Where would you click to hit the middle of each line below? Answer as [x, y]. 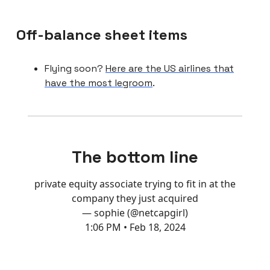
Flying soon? [75, 68]
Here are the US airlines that [170, 68]
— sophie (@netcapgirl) [135, 212]
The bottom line [135, 156]
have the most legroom [99, 83]
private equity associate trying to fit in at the [135, 184]
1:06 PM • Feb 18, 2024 [135, 227]
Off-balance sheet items [102, 34]
